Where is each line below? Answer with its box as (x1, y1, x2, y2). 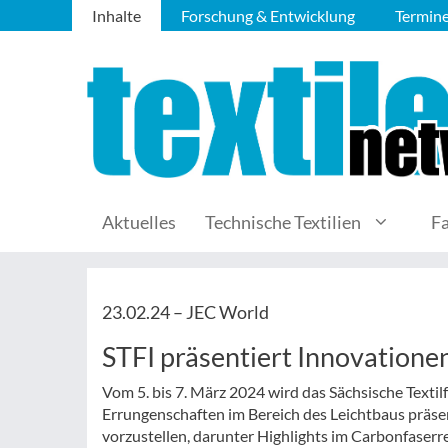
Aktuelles (102, 211, 176, 233)
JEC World (186, 301, 269, 323)
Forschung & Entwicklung (181, 6, 355, 25)
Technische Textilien (205, 211, 361, 233)
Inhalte (92, 6, 141, 25)
